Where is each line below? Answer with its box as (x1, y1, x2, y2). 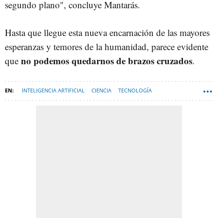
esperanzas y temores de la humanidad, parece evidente (5, 40, 208, 53)
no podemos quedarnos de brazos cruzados (21, 54, 192, 67)
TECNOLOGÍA (118, 86, 152, 94)
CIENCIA (91, 86, 111, 94)
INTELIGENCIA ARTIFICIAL (22, 86, 85, 94)
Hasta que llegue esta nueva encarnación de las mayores (5, 26, 210, 38)
